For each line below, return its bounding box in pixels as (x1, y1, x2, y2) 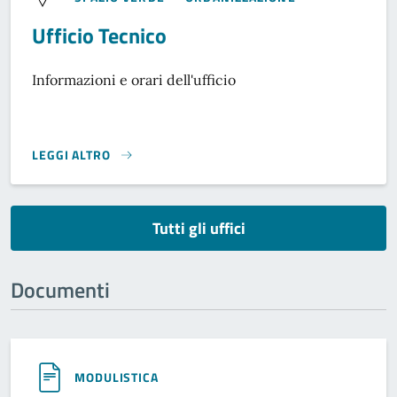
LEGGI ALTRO (32, 145, 111, 165)
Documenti (11, 274, 110, 307)
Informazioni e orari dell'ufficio (32, 71, 236, 89)
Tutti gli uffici (152, 216, 245, 241)
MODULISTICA (74, 368, 159, 387)
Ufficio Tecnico (32, 19, 167, 51)
